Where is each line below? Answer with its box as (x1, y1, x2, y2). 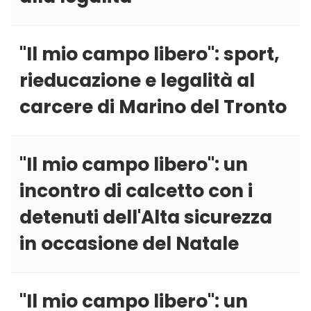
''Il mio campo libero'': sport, (19, 41, 280, 67)
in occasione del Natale (19, 230, 239, 257)
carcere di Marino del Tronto (19, 94, 287, 120)
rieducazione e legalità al (19, 67, 255, 94)
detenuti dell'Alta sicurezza (19, 204, 272, 230)
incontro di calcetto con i (19, 178, 253, 204)
